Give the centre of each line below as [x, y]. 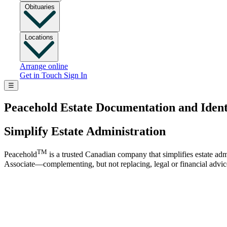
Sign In [75, 75]
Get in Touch [42, 75]
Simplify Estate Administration [85, 131]
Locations [39, 37]
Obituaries [40, 7]
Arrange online [44, 66]
